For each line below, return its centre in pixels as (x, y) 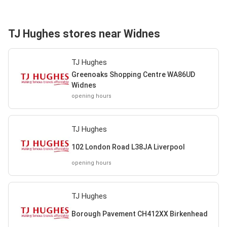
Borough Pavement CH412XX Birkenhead (139, 214)
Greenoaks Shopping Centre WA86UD (133, 74)
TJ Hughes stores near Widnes (84, 34)
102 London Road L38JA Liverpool (128, 147)
